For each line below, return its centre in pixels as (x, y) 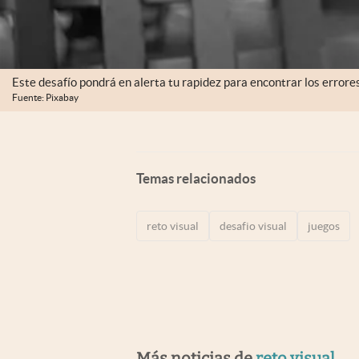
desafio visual (253, 226)
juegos (324, 226)
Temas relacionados (196, 178)
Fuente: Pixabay (45, 97)
